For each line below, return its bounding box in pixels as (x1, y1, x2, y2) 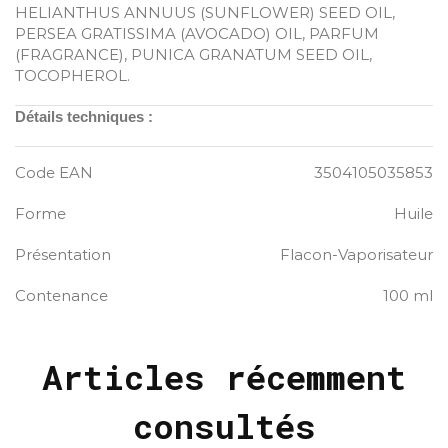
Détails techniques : (15, 108, 153, 126)
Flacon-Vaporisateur (280, 244, 433, 264)
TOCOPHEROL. (15, 66, 130, 86)
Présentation (15, 244, 111, 264)
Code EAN (15, 162, 93, 182)
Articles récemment (42, 354, 406, 400)
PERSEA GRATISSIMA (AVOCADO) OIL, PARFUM (15, 24, 379, 44)
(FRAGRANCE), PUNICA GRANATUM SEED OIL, (15, 45, 372, 65)
